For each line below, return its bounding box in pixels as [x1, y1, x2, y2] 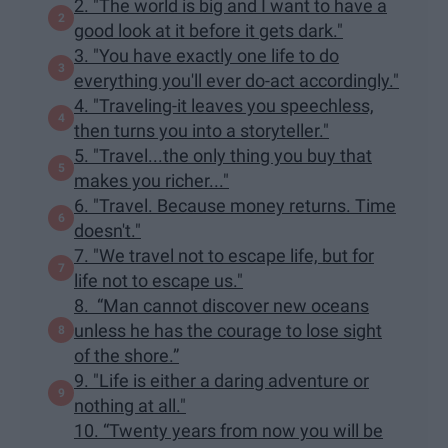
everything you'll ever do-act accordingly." [74, 69, 399, 91]
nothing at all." [74, 394, 186, 416]
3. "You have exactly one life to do [74, 44, 339, 66]
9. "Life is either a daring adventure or [74, 369, 369, 391]
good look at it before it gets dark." [74, 19, 343, 41]
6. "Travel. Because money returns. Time [74, 194, 396, 216]
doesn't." [74, 219, 141, 241]
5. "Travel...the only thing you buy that [74, 144, 372, 166]
